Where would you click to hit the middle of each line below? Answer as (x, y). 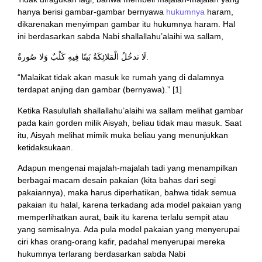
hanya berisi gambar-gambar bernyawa (92, 11)
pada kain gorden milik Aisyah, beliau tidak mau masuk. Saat (130, 123)
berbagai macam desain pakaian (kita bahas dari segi (117, 180)
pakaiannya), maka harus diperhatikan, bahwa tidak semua (127, 193)
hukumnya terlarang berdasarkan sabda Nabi (101, 254)
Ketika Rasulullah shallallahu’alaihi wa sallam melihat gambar (130, 110)
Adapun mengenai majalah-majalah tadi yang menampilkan (127, 168)
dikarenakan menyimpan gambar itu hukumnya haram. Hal (126, 24)
